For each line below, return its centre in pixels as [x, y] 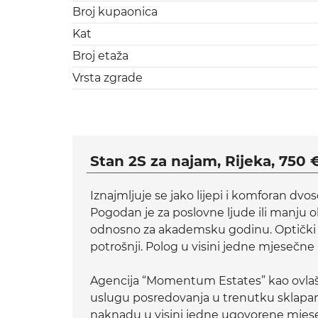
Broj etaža [100, 56]
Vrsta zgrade [108, 78]
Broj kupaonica [115, 12]
